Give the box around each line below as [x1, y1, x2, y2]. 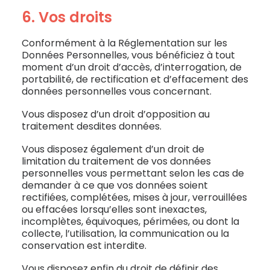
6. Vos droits [22, 7, 112, 27]
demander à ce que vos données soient [22, 178, 208, 192]
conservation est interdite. [22, 239, 146, 253]
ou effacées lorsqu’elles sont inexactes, [22, 202, 207, 216]
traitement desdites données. [22, 119, 162, 133]
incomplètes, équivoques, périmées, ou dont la [22, 215, 239, 228]
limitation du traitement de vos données [22, 154, 211, 168]
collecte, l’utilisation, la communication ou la [22, 227, 229, 240]
